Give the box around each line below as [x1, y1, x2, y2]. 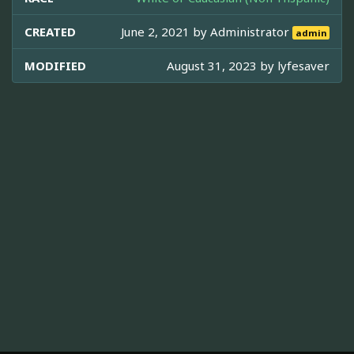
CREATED [24, 23, 76, 40]
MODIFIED [24, 57, 86, 73]
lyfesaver [277, 57, 330, 73]
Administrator [210, 23, 293, 40]
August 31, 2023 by [167, 57, 277, 73]
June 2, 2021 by [121, 23, 211, 40]
